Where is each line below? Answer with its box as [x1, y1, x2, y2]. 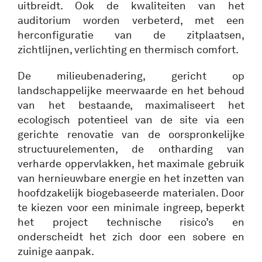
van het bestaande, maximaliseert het [18, 98, 244, 112]
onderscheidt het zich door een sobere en [18, 230, 244, 243]
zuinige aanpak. [18, 244, 94, 258]
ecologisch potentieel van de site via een [18, 113, 244, 126]
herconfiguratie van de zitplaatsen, [18, 28, 244, 42]
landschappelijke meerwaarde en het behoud [18, 84, 244, 97]
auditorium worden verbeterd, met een [18, 13, 244, 27]
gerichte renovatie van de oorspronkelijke [18, 127, 244, 141]
